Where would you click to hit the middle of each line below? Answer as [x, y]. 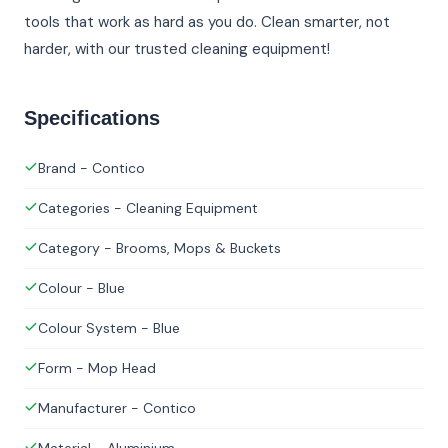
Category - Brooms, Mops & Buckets [159, 248]
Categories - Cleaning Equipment [148, 208]
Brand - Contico [91, 168]
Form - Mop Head [97, 368]
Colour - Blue [81, 288]
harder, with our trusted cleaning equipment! [177, 49]
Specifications [92, 118]
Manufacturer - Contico [117, 408]
